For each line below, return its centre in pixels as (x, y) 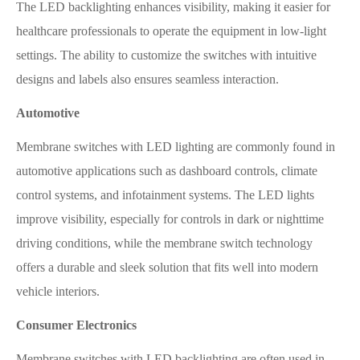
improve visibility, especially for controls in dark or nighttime (170, 219)
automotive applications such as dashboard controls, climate (167, 171)
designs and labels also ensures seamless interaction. (147, 80)
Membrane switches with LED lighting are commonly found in (176, 147)
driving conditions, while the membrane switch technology (164, 243)
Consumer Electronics (76, 325)
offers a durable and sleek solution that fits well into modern (167, 268)
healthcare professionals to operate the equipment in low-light (171, 31)
